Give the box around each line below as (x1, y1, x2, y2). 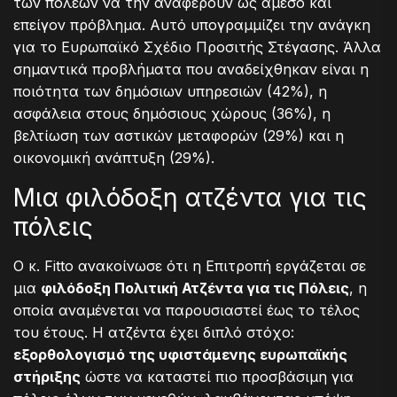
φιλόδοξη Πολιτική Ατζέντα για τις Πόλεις (41, 278, 349, 297)
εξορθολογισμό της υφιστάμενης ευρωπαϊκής (13, 345, 347, 363)
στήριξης (13, 367, 81, 385)
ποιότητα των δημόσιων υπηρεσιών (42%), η (13, 82, 327, 100)
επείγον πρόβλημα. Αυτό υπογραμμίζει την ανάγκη (13, 15, 370, 34)
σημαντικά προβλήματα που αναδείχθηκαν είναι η (13, 59, 369, 78)
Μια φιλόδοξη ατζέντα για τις (13, 182, 367, 213)
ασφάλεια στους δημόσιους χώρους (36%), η (13, 104, 331, 122)
